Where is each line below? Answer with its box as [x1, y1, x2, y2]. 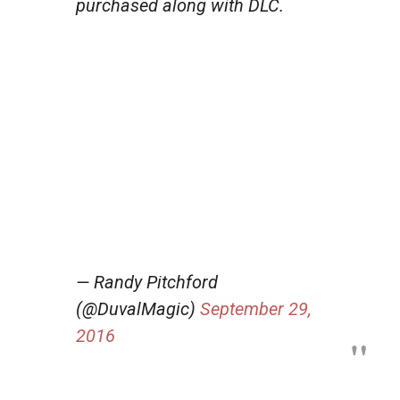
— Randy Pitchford [76, 271, 218, 293]
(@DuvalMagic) [76, 297, 200, 320]
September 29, [200, 297, 312, 320]
